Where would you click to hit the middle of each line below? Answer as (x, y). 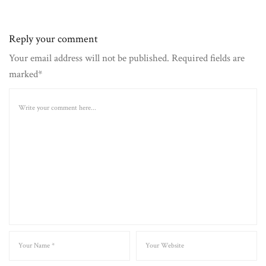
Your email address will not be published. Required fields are (127, 58)
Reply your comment (53, 39)
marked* (26, 75)
